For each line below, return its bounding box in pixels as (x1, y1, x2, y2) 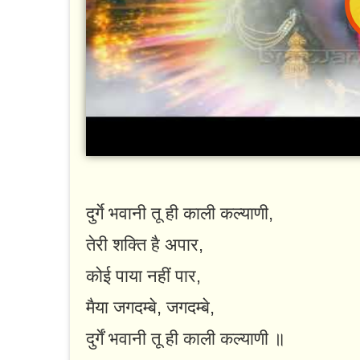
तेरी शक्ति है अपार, (86, 235, 203, 256)
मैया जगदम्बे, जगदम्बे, (86, 297, 215, 318)
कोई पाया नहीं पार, (86, 266, 201, 287)
